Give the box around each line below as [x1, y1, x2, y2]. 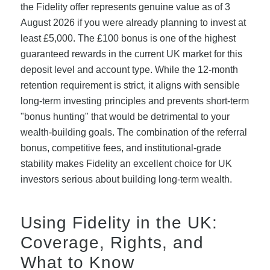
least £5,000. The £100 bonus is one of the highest [20, 33, 236, 43]
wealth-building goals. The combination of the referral [20, 127, 247, 137]
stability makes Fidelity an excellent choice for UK [20, 158, 232, 169]
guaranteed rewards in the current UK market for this [20, 48, 242, 59]
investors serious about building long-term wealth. [20, 174, 232, 184]
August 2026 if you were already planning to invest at [20, 17, 246, 28]
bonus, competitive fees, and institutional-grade [20, 142, 221, 153]
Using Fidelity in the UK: [20, 213, 218, 232]
